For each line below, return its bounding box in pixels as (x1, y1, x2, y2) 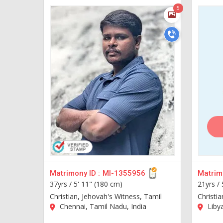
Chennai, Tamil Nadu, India (58, 201, 146, 211)
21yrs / (197, 179, 222, 189)
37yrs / (50, 179, 74, 189)
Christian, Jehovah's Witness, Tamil (50, 191, 162, 201)
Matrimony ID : (50, 168, 100, 178)
